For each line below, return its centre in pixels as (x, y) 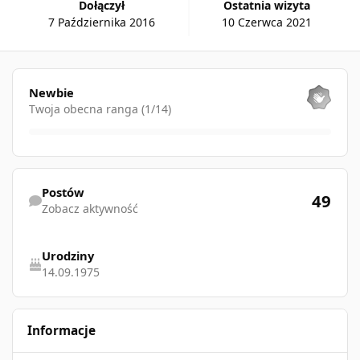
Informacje (62, 331)
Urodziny (67, 256)
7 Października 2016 (101, 22)
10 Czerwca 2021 (267, 22)
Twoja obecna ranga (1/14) (100, 108)
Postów (63, 192)
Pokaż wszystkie (54, 77)
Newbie (51, 92)
